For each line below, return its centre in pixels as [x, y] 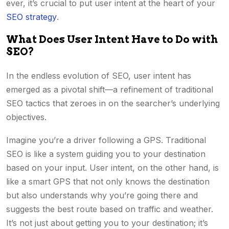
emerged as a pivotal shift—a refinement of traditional [110, 89]
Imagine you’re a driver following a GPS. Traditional [106, 140]
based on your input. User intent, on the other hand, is [112, 168]
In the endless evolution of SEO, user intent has [99, 76]
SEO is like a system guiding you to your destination [106, 154]
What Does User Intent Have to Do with [112, 39]
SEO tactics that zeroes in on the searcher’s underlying [113, 103]
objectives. [28, 117]
